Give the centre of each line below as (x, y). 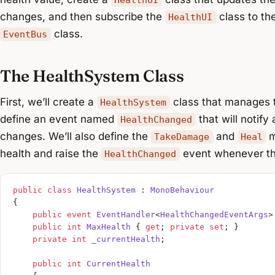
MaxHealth (106, 227)
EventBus (25, 34)
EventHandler (123, 215)
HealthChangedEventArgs (214, 215)
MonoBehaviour (182, 190)
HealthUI (191, 17)
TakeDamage (182, 137)
